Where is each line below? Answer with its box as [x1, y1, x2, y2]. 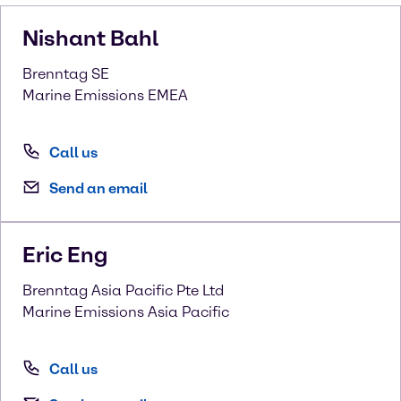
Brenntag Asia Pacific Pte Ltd [22, 282, 224, 299]
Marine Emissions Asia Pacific [22, 303, 229, 320]
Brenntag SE [22, 65, 109, 82]
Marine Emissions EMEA [22, 87, 188, 104]
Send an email [49, 180, 148, 197]
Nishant [22, 25, 110, 51]
